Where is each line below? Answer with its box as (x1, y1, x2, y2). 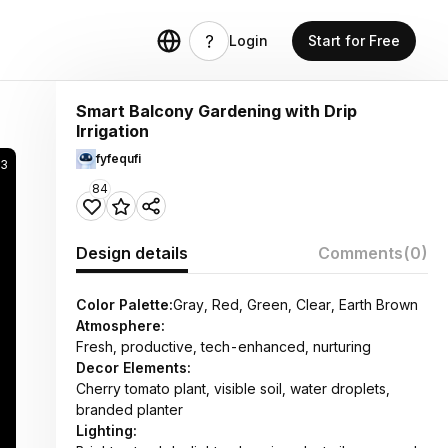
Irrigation (76, 121, 149, 141)
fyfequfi (96, 151, 141, 166)
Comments (318, 243, 403, 263)
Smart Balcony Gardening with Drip (76, 101, 357, 121)
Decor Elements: (76, 359, 191, 376)
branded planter (76, 401, 183, 418)
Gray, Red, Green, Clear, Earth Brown (173, 296, 418, 313)
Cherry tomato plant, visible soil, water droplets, (76, 380, 390, 397)
